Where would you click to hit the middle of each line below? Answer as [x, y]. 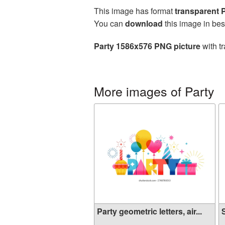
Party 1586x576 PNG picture [147, 46]
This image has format [134, 11]
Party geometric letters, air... [149, 211]
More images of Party [154, 91]
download [144, 23]
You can [109, 23]
